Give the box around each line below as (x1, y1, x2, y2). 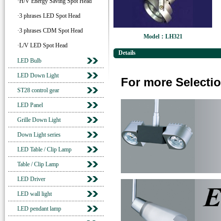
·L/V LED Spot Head (17, 42, 68, 49)
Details (118, 49, 136, 56)
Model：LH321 (143, 33, 183, 40)
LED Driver (17, 176, 45, 183)
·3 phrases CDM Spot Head (17, 27, 83, 34)
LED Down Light (17, 72, 59, 79)
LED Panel (17, 102, 43, 109)
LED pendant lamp (17, 205, 61, 212)
